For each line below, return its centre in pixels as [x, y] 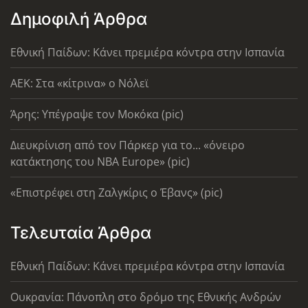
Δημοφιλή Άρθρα [79, 19]
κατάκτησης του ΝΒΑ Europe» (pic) [100, 162]
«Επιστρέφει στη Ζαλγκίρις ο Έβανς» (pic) [117, 193]
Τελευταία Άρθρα [81, 233]
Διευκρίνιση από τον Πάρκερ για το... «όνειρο [128, 145]
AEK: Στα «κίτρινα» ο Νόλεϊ [79, 84]
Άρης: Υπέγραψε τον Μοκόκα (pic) [97, 114]
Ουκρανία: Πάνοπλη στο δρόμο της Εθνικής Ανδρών [146, 297]
